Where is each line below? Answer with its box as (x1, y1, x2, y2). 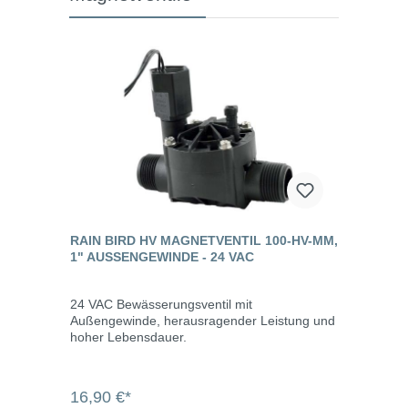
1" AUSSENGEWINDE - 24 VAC (70, 249, 254, 264)
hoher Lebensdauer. (70, 329, 187, 344)
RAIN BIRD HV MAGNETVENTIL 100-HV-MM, (70, 232, 338, 248)
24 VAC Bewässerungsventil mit (70, 296, 252, 311)
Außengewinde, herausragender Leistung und (70, 312, 335, 328)
